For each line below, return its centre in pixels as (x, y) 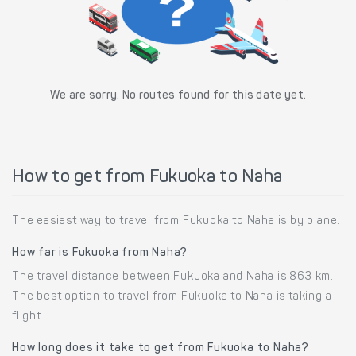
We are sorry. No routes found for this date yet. (178, 97)
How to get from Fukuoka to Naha (147, 178)
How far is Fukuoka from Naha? (100, 254)
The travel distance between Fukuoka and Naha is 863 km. (173, 278)
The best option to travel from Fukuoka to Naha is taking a (172, 298)
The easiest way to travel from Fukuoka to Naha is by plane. (176, 222)
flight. (28, 317)
